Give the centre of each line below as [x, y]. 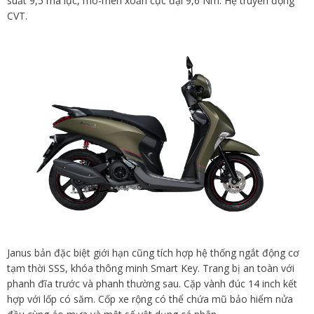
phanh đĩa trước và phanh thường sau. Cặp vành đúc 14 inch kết [152, 283]
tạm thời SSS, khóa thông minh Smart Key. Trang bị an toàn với [151, 268]
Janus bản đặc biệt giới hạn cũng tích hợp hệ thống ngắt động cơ [153, 252]
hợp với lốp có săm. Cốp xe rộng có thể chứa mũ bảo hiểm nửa [150, 299]
